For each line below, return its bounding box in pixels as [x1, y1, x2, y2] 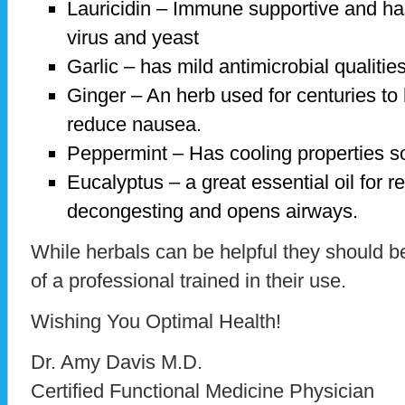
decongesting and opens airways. [67, 200, 358, 223]
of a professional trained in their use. [31, 269, 346, 293]
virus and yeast [67, 26, 199, 50]
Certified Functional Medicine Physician [31, 380, 374, 403]
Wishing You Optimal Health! [31, 310, 281, 334]
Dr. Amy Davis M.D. [31, 351, 202, 374]
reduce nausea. [67, 113, 202, 137]
